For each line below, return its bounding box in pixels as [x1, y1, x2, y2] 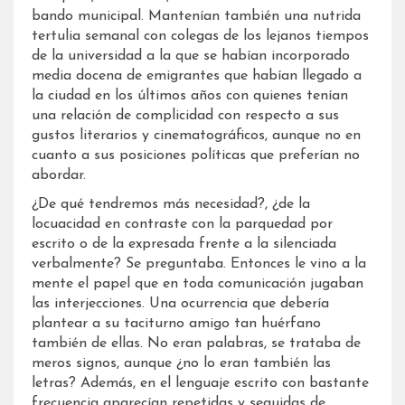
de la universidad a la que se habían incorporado [32, 48, 350, 63]
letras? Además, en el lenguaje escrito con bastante [32, 375, 369, 391]
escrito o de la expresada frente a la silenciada [32, 236, 336, 251]
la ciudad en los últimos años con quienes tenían [32, 88, 348, 103]
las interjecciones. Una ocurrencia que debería [32, 296, 329, 311]
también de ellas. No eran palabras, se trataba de [32, 335, 361, 351]
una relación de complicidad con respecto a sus [32, 108, 339, 123]
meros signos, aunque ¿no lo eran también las [32, 355, 331, 371]
